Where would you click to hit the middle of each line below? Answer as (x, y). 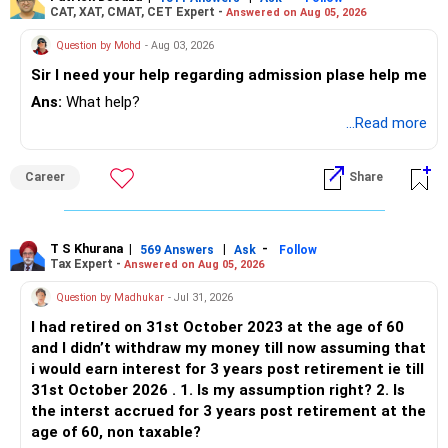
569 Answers (177, 249)
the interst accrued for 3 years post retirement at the (228, 411)
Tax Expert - (87, 263)
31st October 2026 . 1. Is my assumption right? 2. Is (105, 390)
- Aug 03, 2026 (179, 45)
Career (45, 177)
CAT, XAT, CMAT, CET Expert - (138, 11)
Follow (298, 249)
